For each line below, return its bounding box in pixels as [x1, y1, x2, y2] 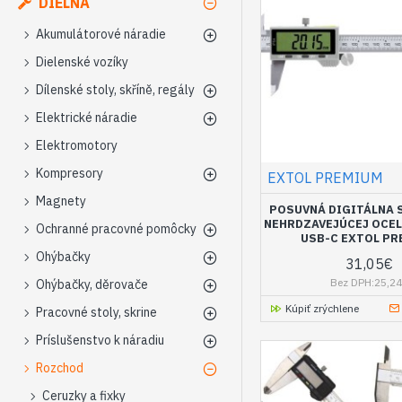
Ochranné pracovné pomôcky [36, 221, 197, 237]
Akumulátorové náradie [36, 26, 166, 42]
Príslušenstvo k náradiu [36, 332, 164, 348]
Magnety [36, 193, 86, 209]
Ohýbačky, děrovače [36, 276, 148, 293]
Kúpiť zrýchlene [284, 301, 359, 316]
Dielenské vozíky [36, 54, 128, 70]
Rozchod [36, 360, 83, 376]
